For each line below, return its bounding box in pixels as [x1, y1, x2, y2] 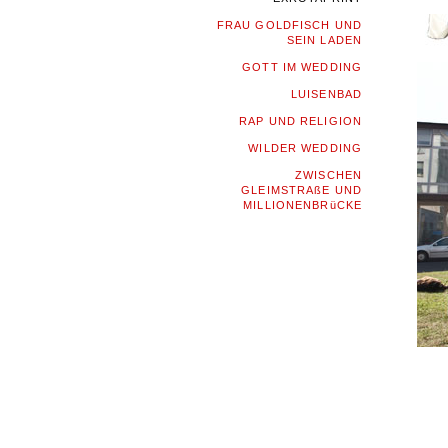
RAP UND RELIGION [239, 115, 362, 127]
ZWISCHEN [295, 169, 362, 181]
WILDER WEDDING [248, 142, 362, 154]
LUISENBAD [290, 88, 362, 100]
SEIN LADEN [286, 34, 362, 46]
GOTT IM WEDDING [242, 61, 362, 73]
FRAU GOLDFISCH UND [216, 19, 362, 31]
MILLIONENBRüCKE [243, 199, 362, 211]
